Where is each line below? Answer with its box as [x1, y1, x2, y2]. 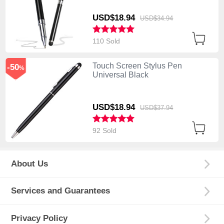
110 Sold [92, 36, 122, 45]
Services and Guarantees [11, 186, 110, 196]
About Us [11, 158, 48, 168]
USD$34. [140, 14, 166, 22]
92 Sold [92, 126, 118, 134]
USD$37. [140, 103, 166, 111]
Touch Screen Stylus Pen [92, 61, 182, 70]
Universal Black [92, 70, 148, 79]
